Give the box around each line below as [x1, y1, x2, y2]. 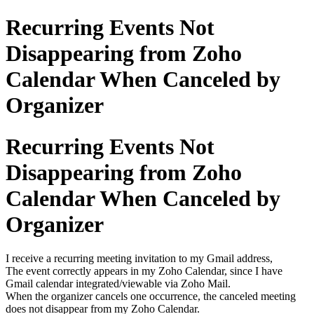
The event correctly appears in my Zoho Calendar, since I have [6, 265, 282, 278]
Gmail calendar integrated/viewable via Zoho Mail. [6, 278, 231, 290]
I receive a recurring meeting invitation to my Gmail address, [6, 252, 273, 265]
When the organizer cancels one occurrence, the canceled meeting [6, 290, 296, 303]
